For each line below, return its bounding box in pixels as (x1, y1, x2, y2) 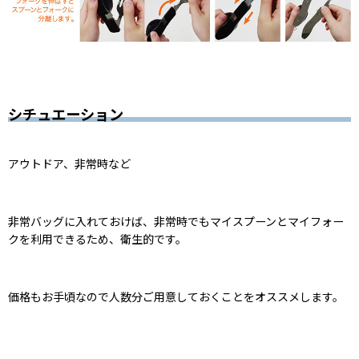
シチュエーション (8, 103, 123, 125)
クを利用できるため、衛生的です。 (8, 231, 187, 248)
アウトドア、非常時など (8, 155, 131, 172)
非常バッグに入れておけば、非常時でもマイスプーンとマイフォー (8, 213, 344, 230)
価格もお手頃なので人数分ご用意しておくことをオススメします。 (8, 288, 344, 305)
